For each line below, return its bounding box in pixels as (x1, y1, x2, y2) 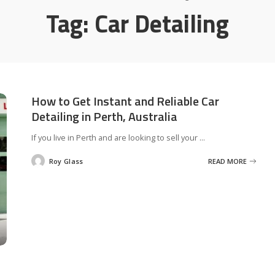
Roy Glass (48, 156, 83, 166)
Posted (30, 158, 55, 168)
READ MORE (208, 156, 247, 166)
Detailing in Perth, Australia (31, 107, 177, 126)
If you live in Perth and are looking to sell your (31, 132, 199, 143)
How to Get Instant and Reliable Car (31, 91, 219, 110)
